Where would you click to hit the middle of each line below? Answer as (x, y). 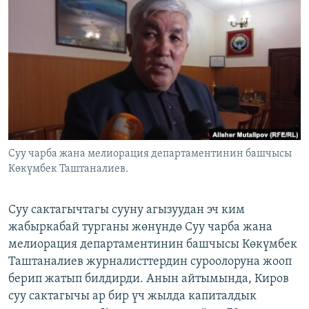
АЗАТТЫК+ (45, 38)
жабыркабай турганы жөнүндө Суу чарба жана (140, 228)
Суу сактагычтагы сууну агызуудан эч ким (127, 210)
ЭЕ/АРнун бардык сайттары (97, 106)
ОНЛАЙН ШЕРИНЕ (49, 11)
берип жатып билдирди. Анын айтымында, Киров (149, 279)
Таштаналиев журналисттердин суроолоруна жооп (150, 262)
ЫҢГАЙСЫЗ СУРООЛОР (70, 62)
